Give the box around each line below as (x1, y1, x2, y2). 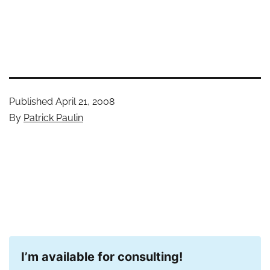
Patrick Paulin (24, 112, 83, 124)
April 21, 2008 (55, 96, 115, 107)
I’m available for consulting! (21, 249, 183, 264)
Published (9, 96, 55, 107)
